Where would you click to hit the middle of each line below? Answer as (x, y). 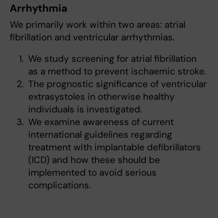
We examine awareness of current (101, 122)
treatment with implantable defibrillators (115, 147)
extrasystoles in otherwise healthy (101, 97)
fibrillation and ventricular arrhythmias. (92, 37)
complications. (60, 185)
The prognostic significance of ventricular (118, 84)
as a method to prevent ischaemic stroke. (117, 72)
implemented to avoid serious (92, 173)
